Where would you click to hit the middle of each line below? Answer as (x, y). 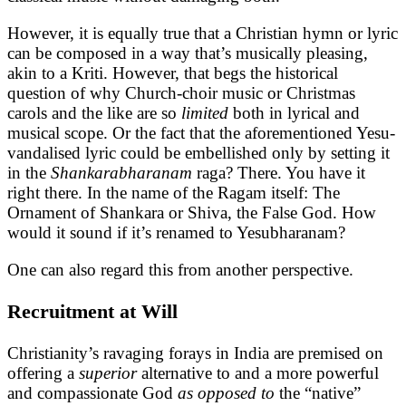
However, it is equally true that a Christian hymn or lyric (203, 33)
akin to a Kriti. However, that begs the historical (173, 72)
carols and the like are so (94, 112)
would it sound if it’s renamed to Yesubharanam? (176, 232)
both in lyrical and (296, 112)
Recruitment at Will (92, 311)
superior (108, 372)
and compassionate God (92, 392)
